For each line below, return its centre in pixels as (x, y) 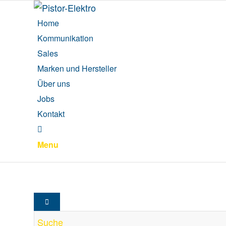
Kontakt (51, 114)
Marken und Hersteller (77, 68)
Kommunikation (65, 38)
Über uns (54, 83)
